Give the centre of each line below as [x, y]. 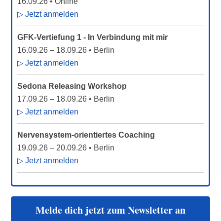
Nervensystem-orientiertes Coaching [86, 135]
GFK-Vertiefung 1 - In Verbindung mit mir [93, 37]
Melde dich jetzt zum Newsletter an [110, 210]
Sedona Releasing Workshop [72, 86]
